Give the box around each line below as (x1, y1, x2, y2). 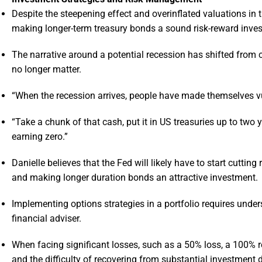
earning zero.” (12, 131, 68, 143)
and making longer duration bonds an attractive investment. (12, 172, 258, 184)
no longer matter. (12, 64, 81, 75)
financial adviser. (12, 213, 81, 225)
